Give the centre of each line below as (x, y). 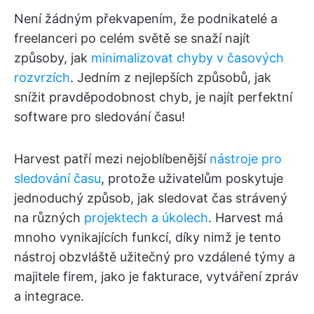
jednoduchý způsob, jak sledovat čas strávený (151, 198)
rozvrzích (42, 77)
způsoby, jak (53, 58)
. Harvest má (246, 218)
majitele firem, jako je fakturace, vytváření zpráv (156, 277)
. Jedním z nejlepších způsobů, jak (171, 77)
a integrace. (49, 296)
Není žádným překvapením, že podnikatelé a (146, 19)
